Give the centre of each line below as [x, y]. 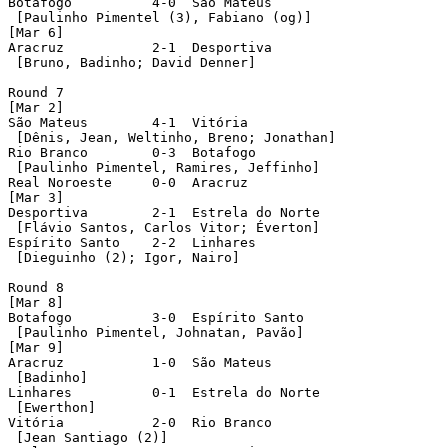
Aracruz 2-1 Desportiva [36, 47]
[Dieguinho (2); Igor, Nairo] [124, 257]
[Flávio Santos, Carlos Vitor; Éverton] [164, 227]
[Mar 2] [36, 107]
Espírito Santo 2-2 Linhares [64, 242]
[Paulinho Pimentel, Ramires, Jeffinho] [164, 167]
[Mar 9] [36, 347]
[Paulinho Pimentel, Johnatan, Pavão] [156, 332]
